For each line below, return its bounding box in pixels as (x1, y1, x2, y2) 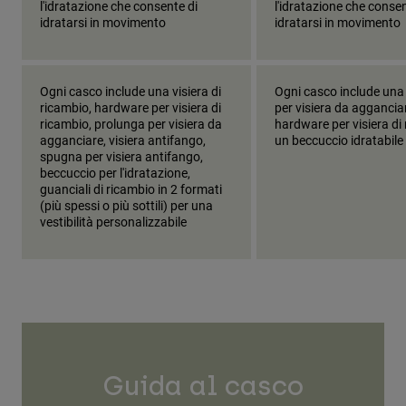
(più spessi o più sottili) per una (40, 197, 213, 215)
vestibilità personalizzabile (40, 213, 187, 231)
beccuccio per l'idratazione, (40, 164, 190, 182)
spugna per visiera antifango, (40, 148, 203, 166)
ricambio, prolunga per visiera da (40, 115, 222, 133)
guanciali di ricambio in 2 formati (40, 180, 222, 198)
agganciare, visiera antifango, (40, 131, 206, 150)
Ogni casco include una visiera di (40, 82, 221, 101)
